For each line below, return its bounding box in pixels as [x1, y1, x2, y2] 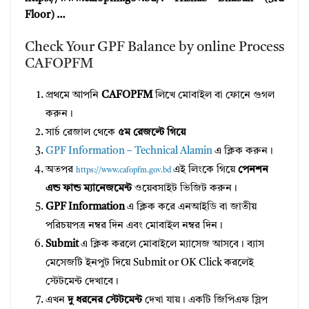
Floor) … [25, 10, 65, 21]
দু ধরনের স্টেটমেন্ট [68, 295, 142, 306]
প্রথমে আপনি [46, 90, 101, 101]
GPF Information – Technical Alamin [46, 146, 212, 157]
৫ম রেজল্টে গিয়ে [118, 128, 186, 139]
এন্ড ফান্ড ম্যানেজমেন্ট [46, 183, 132, 195]
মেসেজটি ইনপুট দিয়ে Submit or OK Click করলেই [46, 258, 254, 269]
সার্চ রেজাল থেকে [46, 128, 118, 139]
